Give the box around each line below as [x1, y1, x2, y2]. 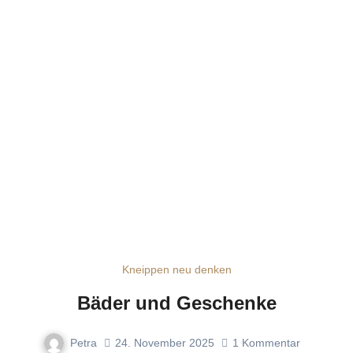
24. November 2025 [115, 336, 214, 350]
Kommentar [242, 336, 300, 350]
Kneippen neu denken [121, 262, 232, 276]
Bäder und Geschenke [76, 292, 277, 314]
